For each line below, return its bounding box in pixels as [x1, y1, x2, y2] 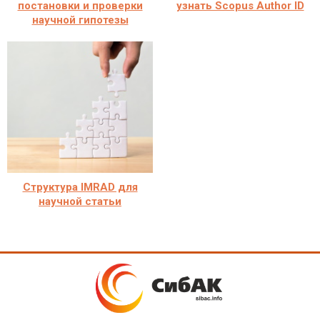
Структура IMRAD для [22, 180, 138, 194]
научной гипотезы [31, 13, 129, 26]
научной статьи [39, 194, 121, 208]
